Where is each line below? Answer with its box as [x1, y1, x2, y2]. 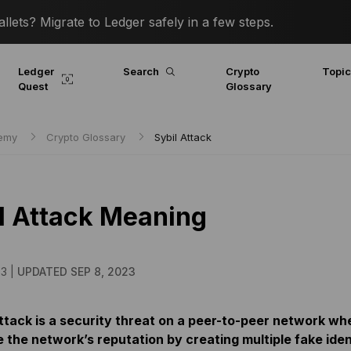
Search [122, 65, 159, 78]
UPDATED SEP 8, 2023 [16, 265, 136, 278]
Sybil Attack [154, 131, 212, 143]
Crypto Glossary [45, 131, 125, 143]
